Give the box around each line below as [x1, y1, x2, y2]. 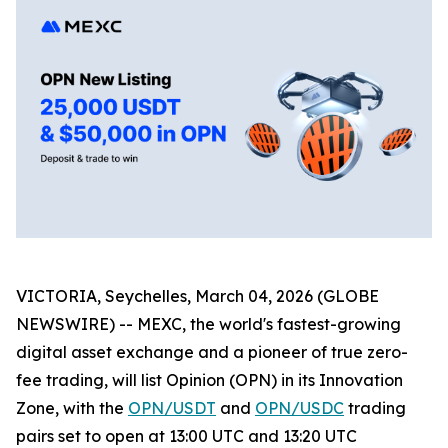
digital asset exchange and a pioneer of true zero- [16, 341, 408, 362]
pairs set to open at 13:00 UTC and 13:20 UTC [16, 425, 357, 446]
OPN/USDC [255, 397, 344, 418]
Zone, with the [16, 397, 128, 418]
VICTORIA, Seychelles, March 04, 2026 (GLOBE [16, 285, 379, 306]
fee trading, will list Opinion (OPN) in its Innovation [16, 369, 403, 390]
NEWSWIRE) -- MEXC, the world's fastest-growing [16, 313, 401, 334]
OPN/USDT [128, 397, 216, 418]
